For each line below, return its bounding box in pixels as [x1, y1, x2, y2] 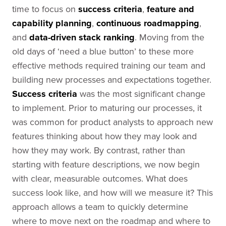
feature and [147, 3, 194, 16]
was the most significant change [77, 87, 205, 100]
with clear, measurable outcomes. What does [12, 172, 188, 185]
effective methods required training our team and [12, 59, 205, 72]
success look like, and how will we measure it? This [12, 186, 213, 199]
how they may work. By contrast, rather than [12, 144, 185, 156]
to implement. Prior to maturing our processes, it [12, 101, 202, 114]
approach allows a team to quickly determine [12, 200, 188, 213]
